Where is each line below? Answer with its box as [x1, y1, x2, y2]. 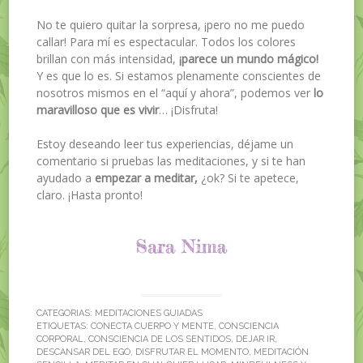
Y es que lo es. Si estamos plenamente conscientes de [36, 67, 322, 83]
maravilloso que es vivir [36, 101, 160, 117]
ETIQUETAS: [36, 321, 92, 332]
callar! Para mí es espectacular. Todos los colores [36, 33, 297, 49]
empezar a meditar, [92, 169, 202, 186]
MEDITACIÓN [254, 347, 310, 358]
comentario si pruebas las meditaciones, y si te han [36, 152, 306, 169]
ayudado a [36, 169, 92, 186]
